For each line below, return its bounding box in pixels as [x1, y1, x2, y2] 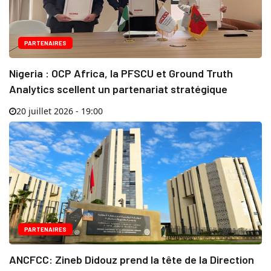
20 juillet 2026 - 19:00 [16, 105, 103, 117]
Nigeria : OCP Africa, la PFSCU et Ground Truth [9, 66, 233, 80]
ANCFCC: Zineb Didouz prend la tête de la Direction [9, 252, 254, 266]
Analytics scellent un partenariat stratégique [9, 82, 227, 96]
